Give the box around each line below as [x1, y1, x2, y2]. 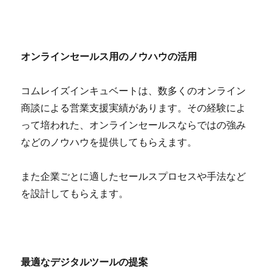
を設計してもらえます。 [21, 186, 129, 199]
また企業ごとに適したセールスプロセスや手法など [21, 169, 246, 182]
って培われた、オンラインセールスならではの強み [21, 117, 246, 131]
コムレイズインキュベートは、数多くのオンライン [21, 83, 246, 97]
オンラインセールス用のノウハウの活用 [21, 48, 198, 63]
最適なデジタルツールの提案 [21, 254, 149, 268]
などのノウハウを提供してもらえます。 [21, 135, 198, 148]
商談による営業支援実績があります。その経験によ [21, 100, 246, 114]
